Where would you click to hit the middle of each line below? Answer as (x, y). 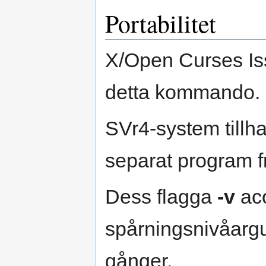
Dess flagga (161, 197)
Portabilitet (161, 23)
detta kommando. (183, 92)
